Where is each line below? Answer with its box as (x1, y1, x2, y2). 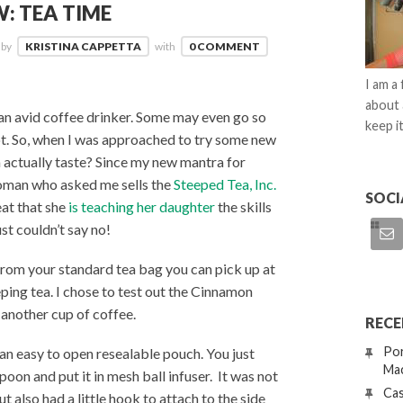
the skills (215, 198, 272, 216)
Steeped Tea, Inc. (174, 175, 276, 193)
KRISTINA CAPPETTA (25, 39, 142, 53)
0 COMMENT (189, 39, 261, 53)
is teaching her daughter (68, 198, 215, 216)
